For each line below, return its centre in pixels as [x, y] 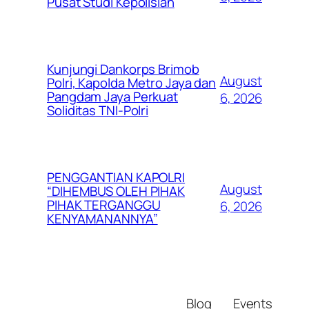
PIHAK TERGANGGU [104, 205]
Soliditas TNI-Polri [98, 110]
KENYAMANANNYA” [102, 218]
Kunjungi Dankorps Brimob [123, 69]
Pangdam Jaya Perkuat [112, 96]
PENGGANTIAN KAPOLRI [116, 177]
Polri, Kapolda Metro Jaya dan [132, 82]
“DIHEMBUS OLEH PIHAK [116, 191]
